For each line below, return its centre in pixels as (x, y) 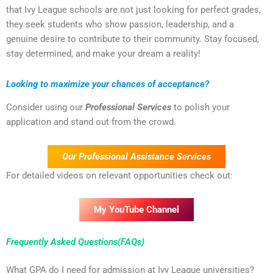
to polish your (200, 108)
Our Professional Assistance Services (136, 156)
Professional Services (128, 108)
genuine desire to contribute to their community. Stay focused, (133, 39)
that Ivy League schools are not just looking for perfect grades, (133, 10)
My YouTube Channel (136, 210)
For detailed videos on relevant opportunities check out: (119, 175)
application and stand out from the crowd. (91, 122)
